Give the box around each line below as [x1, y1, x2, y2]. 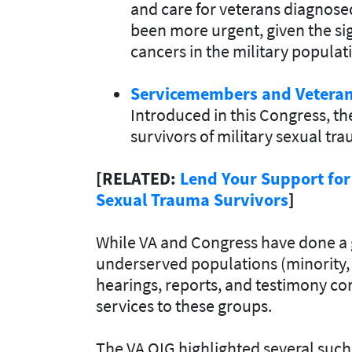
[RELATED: [96, 167, 180, 189]
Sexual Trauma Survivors [96, 188, 288, 211]
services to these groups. [96, 294, 272, 317]
